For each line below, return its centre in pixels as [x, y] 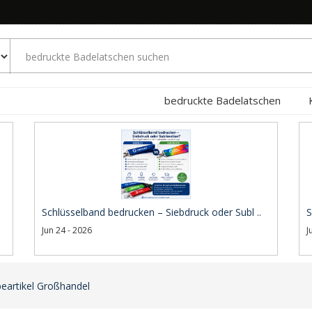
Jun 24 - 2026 [67, 230]
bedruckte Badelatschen [223, 100]
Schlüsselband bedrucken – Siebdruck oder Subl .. [151, 212]
